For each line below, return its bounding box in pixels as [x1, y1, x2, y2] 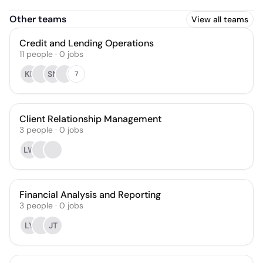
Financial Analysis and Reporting [19, 188, 161, 201]
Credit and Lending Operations [19, 37, 154, 49]
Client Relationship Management [19, 113, 161, 125]
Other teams [9, 13, 66, 25]
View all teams [191, 14, 248, 25]
